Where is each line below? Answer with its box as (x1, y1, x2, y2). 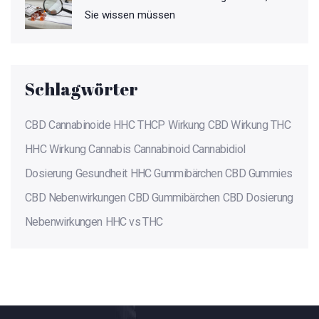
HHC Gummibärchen (130, 167, 223, 181)
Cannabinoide (48, 118, 111, 132)
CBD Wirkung (207, 118, 268, 132)
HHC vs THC (105, 215, 163, 229)
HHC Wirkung (25, 142, 86, 157)
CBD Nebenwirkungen (25, 191, 126, 205)
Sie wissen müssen (85, 9, 175, 22)
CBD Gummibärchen (128, 191, 220, 205)
